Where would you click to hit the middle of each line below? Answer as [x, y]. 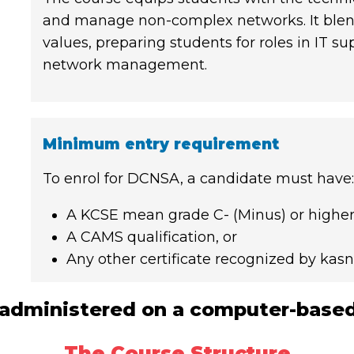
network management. [124, 64]
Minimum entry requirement [160, 144]
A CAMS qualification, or [151, 237]
